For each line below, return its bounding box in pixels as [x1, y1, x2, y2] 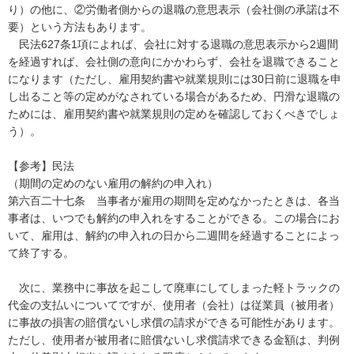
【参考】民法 [8, 159, 74, 172]
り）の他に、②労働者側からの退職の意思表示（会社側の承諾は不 [8, 2, 340, 16]
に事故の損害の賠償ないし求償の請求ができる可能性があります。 [8, 315, 340, 329]
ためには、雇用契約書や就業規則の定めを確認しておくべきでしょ [8, 107, 340, 120]
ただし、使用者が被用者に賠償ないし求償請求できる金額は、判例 [8, 333, 340, 346]
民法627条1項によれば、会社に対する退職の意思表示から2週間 [8, 37, 338, 51]
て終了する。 [8, 246, 74, 259]
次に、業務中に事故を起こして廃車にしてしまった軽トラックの [8, 281, 340, 294]
